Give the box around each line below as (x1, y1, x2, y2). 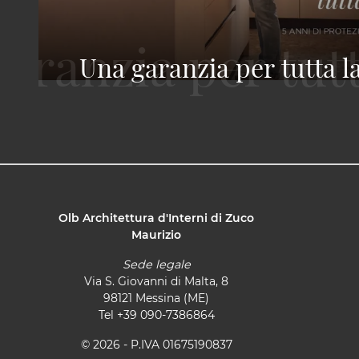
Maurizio (131, 227, 181, 242)
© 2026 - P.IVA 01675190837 (80, 337, 232, 352)
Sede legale (122, 256, 191, 272)
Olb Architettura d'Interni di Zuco (58, 210, 254, 225)
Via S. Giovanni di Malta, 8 (84, 273, 228, 288)
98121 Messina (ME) (103, 290, 209, 305)
